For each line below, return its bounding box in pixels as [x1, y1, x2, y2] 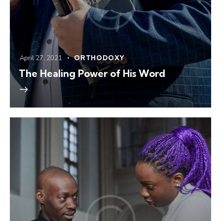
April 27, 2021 [20, 54, 62, 63]
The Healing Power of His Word [19, 67, 165, 80]
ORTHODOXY [74, 54, 125, 62]
